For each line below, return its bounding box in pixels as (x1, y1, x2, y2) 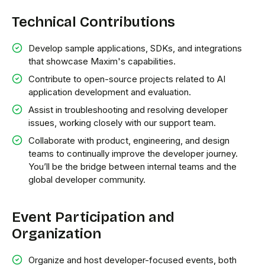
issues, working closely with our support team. (28, 117, 216, 128)
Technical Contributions (12, 14, 175, 30)
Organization (12, 225, 101, 242)
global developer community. (28, 174, 146, 185)
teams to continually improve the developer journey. (28, 148, 238, 159)
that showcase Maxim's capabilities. (28, 56, 176, 67)
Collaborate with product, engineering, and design (28, 135, 230, 146)
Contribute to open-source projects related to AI (28, 73, 225, 85)
